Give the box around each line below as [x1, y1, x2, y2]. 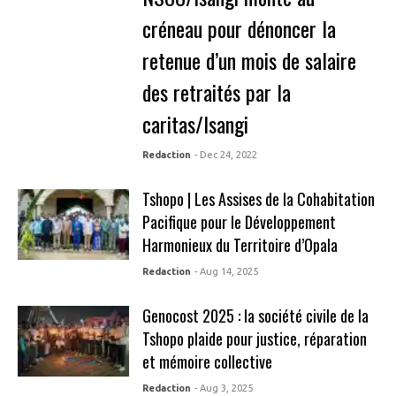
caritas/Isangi [141, 108, 248, 140]
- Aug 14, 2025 [194, 266, 258, 277]
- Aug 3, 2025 [194, 383, 253, 393]
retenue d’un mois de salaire [141, 44, 356, 76]
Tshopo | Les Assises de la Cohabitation [141, 187, 375, 210]
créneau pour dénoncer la [141, 12, 336, 44]
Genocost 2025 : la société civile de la [141, 304, 369, 327]
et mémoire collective [141, 350, 272, 373]
